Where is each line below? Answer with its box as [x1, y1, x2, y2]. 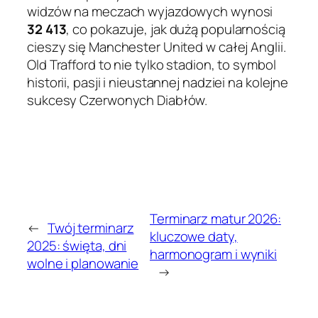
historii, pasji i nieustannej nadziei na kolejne [27, 72, 289, 92]
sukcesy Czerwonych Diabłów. [27, 90, 208, 109]
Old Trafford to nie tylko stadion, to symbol [27, 55, 276, 74]
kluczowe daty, [150, 227, 238, 246]
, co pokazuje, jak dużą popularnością [66, 19, 285, 38]
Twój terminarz [47, 218, 134, 237]
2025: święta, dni [27, 236, 127, 255]
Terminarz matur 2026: [150, 209, 281, 229]
